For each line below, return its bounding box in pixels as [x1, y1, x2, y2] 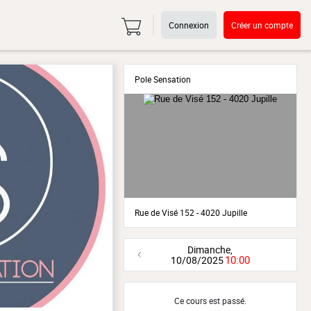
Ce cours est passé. [174, 295, 246, 306]
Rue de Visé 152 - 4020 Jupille [134, 207, 247, 218]
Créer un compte [231, 19, 293, 31]
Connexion [169, 19, 209, 31]
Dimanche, [187, 242, 233, 256]
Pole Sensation [134, 74, 191, 85]
